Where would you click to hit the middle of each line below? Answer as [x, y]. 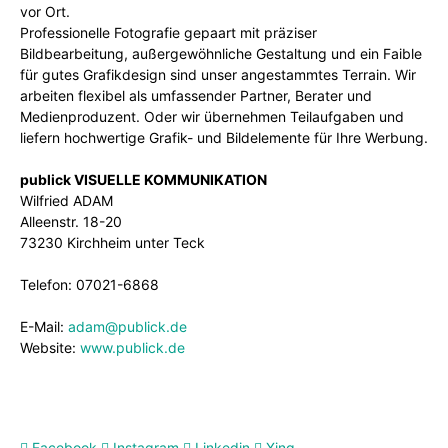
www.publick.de [132, 347]
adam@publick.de [127, 326]
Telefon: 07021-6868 [89, 284]
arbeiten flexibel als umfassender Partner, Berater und [196, 95]
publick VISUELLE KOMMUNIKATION [143, 179]
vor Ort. [45, 11]
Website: [50, 347]
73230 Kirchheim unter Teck [112, 242]
